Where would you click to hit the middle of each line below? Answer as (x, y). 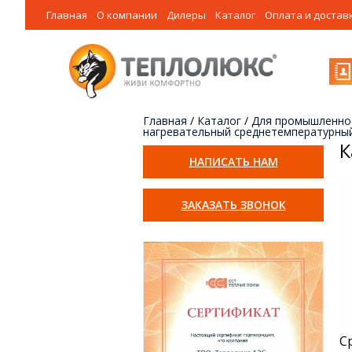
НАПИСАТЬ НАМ (233, 162)
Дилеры (186, 15)
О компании (127, 15)
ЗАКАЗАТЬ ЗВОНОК (233, 205)
